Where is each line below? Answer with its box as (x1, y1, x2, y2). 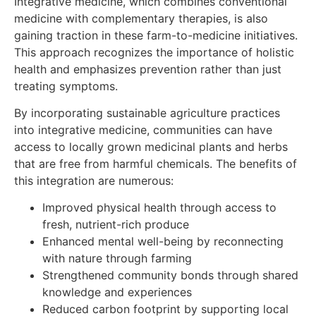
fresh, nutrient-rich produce (42, 217, 189, 232)
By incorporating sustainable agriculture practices (14, 106, 280, 121)
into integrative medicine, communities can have (14, 123, 272, 138)
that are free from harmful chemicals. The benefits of (14, 157, 297, 171)
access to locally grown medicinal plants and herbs (14, 140, 288, 154)
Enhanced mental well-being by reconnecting (42, 234, 284, 249)
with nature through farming (42, 251, 192, 266)
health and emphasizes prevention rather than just (14, 61, 281, 76)
